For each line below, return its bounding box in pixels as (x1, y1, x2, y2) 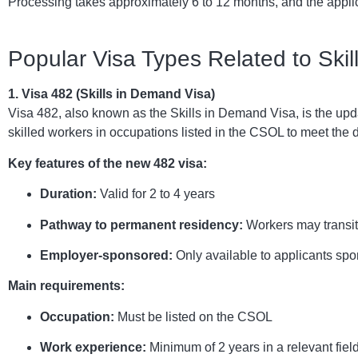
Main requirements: (8, 279, 125, 293)
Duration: (40, 187, 97, 201)
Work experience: (40, 340, 146, 355)
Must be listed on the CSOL (114, 309, 272, 324)
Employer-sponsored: (40, 249, 173, 263)
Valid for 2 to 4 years (97, 187, 215, 201)
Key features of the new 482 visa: (8, 156, 207, 170)
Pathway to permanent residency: (40, 217, 243, 232)
